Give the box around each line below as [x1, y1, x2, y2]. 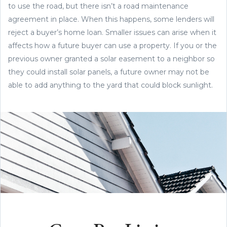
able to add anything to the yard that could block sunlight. [8, 80, 215, 90]
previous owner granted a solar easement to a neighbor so [8, 54, 215, 63]
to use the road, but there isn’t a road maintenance [8, 1, 188, 11]
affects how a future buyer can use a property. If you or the [8, 41, 217, 50]
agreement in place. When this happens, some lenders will [8, 14, 214, 24]
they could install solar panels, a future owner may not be [8, 67, 209, 77]
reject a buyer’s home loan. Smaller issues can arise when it [8, 27, 216, 37]
